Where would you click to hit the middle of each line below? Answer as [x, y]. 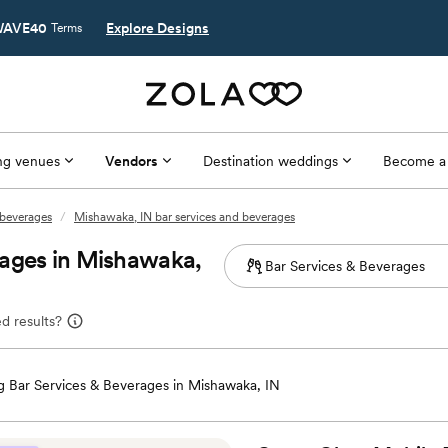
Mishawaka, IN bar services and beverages [184, 217]
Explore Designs [157, 28]
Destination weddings [270, 160]
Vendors [131, 160]
